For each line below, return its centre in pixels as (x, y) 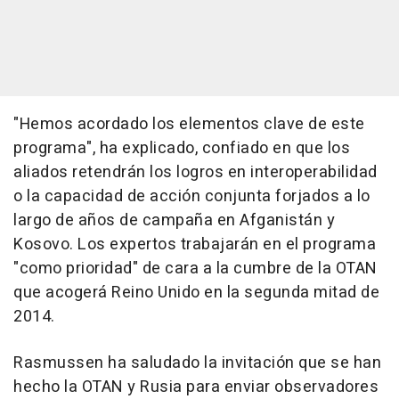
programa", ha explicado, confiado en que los (182, 148)
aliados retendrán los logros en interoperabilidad (195, 172)
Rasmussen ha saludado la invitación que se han (197, 363)
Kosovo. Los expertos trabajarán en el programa (195, 244)
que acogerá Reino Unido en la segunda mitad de (196, 293)
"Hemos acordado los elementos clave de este (189, 124)
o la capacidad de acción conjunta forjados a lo (192, 196)
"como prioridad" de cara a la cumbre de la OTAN (195, 269)
